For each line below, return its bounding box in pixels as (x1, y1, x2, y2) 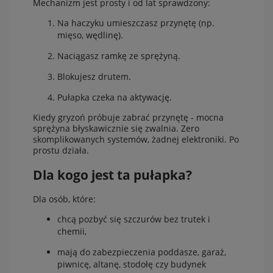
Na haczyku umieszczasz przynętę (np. (57, 16, 214, 29)
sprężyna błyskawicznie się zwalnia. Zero (33, 122, 199, 134)
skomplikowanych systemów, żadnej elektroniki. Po (33, 133, 239, 145)
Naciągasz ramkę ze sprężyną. (57, 49, 180, 62)
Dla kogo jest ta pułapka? (33, 166, 192, 183)
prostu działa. (33, 144, 89, 156)
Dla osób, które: (33, 193, 96, 205)
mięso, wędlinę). (57, 29, 123, 41)
